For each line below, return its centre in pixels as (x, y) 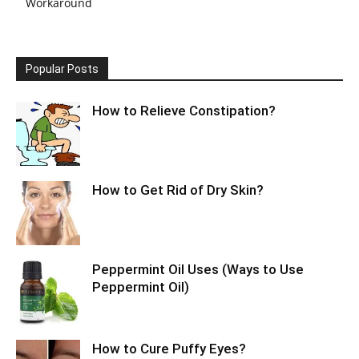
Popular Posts (62, 69)
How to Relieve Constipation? (184, 111)
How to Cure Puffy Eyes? (169, 349)
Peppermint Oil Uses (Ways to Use (198, 269)
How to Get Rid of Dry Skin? (178, 190)
